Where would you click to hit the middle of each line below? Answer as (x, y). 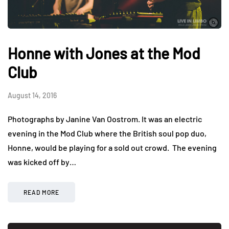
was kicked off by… (42, 162)
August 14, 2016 (32, 96)
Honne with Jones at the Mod (104, 53)
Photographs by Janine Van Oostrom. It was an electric (105, 119)
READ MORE (41, 192)
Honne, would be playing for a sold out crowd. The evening (112, 148)
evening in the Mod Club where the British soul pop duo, (107, 133)
